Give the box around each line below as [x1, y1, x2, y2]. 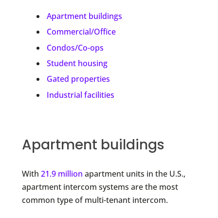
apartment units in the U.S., [82, 168, 185, 179]
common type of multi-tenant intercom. [21, 194, 168, 205]
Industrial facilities [46, 89, 114, 100]
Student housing [46, 57, 108, 69]
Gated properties [46, 73, 110, 85]
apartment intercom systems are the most [21, 181, 178, 192]
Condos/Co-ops [46, 42, 104, 53]
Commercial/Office [46, 26, 116, 37]
